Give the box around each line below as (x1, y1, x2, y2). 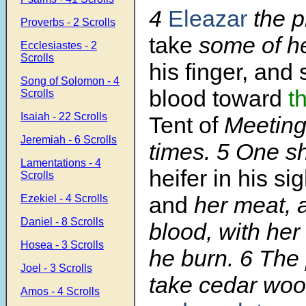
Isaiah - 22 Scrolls (20, 111, 107, 122)
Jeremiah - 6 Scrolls (20, 134, 117, 145)
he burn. (149, 245, 240, 272)
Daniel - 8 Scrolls (20, 216, 104, 227)
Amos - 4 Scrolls (20, 286, 100, 297)
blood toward (149, 85, 288, 112)
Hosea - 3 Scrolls (20, 239, 104, 251)
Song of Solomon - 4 (20, 75, 120, 87)
